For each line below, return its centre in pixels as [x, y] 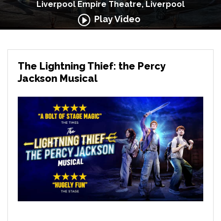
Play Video [115, 19]
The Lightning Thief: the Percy [92, 66]
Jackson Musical [58, 78]
